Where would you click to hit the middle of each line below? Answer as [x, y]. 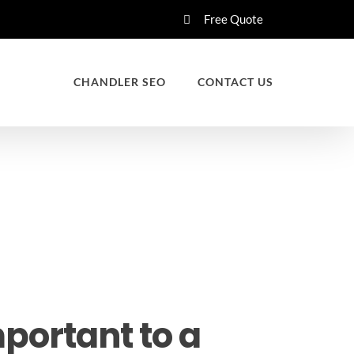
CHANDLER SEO [120, 82]
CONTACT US [235, 82]
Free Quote [233, 19]
